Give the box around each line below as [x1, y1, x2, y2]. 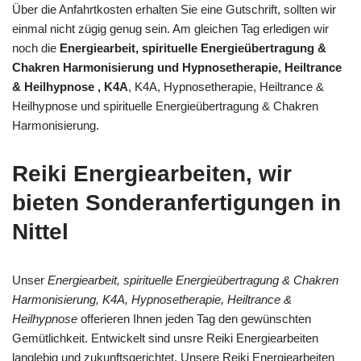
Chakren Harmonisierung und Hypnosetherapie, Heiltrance [12, 60, 342, 74]
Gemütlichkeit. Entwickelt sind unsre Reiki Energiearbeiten [12, 330, 318, 345]
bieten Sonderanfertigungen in [12, 189, 341, 215]
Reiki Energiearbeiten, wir [12, 160, 292, 186]
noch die [12, 40, 60, 55]
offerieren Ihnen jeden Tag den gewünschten [81, 311, 311, 326]
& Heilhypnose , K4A [12, 79, 128, 93]
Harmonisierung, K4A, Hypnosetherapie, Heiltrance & [12, 292, 292, 306]
